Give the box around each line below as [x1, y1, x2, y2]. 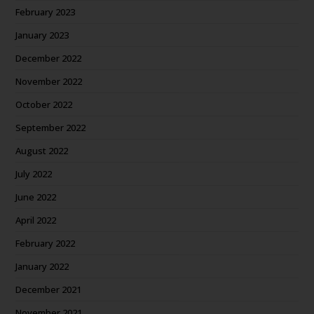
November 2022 [15, 75, 83, 88]
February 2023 [15, 6, 76, 18]
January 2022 [15, 260, 69, 273]
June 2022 [15, 191, 57, 203]
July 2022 [15, 168, 53, 180]
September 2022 [15, 121, 86, 134]
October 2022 [15, 98, 73, 111]
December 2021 [15, 283, 82, 296]
